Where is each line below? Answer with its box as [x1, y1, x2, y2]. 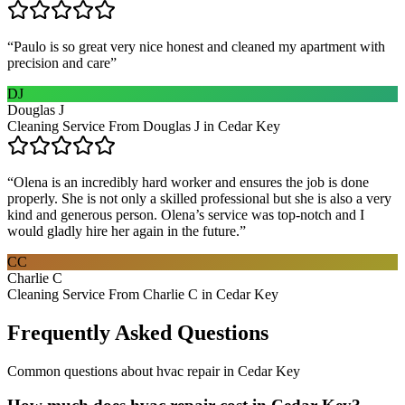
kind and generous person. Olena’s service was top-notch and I [7, 206, 364, 222]
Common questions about [7, 363, 156, 379]
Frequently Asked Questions [7, 320, 268, 344]
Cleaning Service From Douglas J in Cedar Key [7, 118, 280, 134]
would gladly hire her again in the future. [7, 222, 240, 239]
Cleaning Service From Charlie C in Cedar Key [7, 286, 278, 302]
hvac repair [156, 363, 220, 379]
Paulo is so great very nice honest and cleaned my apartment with [14, 38, 385, 54]
